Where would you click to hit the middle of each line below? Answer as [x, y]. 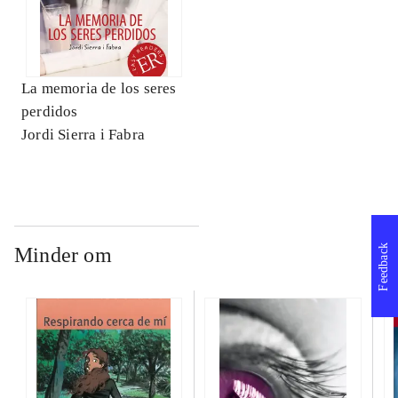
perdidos [50, 112]
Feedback [383, 267]
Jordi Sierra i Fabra [83, 135]
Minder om [63, 255]
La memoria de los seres [99, 89]
